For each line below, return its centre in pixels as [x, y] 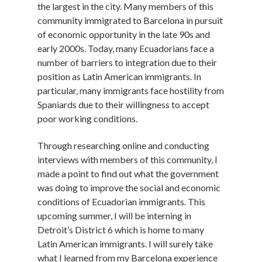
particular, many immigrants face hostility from [131, 90]
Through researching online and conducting [123, 146]
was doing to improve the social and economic [129, 188]
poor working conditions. [87, 118]
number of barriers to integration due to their [127, 62]
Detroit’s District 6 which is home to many [121, 230]
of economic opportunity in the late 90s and [124, 34]
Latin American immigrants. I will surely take [125, 244]
